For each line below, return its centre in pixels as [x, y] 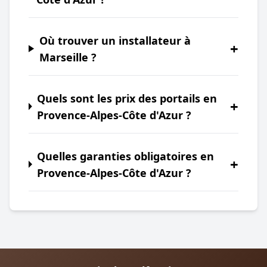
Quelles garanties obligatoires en [126, 156]
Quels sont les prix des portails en [127, 98]
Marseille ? [68, 57]
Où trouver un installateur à [115, 40]
